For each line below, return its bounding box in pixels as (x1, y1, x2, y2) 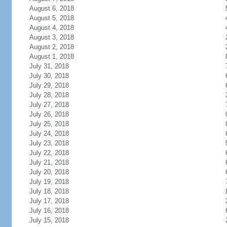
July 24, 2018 (29, 130, 69, 137)
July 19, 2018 (29, 178, 69, 185)
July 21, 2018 (29, 159, 69, 166)
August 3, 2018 (29, 33, 74, 41)
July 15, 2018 (29, 216, 69, 224)
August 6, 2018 (29, 5, 74, 12)
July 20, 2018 (29, 168, 69, 176)
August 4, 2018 (29, 24, 74, 31)
